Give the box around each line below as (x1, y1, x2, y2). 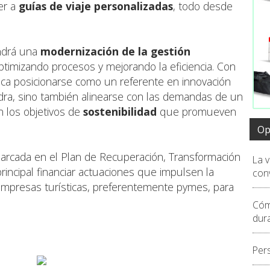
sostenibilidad (83, 104, 157, 119)
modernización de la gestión (40, 44, 190, 59)
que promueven (157, 104, 236, 119)
